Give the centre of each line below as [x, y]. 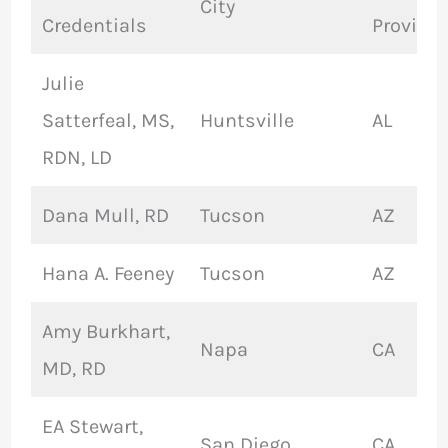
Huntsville [246, 121]
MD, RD [73, 369]
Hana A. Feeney [107, 274]
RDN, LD [76, 158]
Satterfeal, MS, [107, 121]
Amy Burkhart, [105, 332]
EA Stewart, [92, 427]
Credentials [94, 26]
